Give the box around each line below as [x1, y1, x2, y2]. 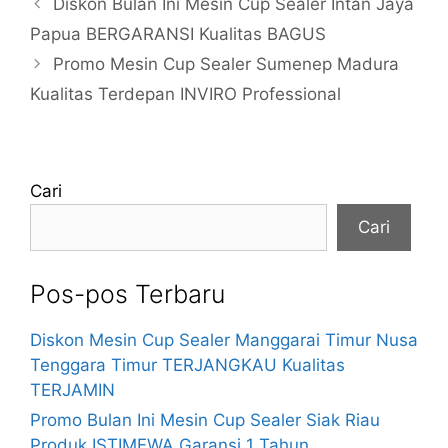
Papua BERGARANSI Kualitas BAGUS [30, 23, 326, 44]
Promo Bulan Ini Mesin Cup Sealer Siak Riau [30, 409, 380, 430]
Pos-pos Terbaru [30, 278, 225, 309]
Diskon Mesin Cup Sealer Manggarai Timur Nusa [30, 329, 418, 350]
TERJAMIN [30, 379, 115, 400]
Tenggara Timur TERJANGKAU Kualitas [30, 354, 345, 375]
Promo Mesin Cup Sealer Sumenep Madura [53, 53, 400, 74]
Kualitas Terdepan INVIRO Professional [30, 83, 341, 104]
